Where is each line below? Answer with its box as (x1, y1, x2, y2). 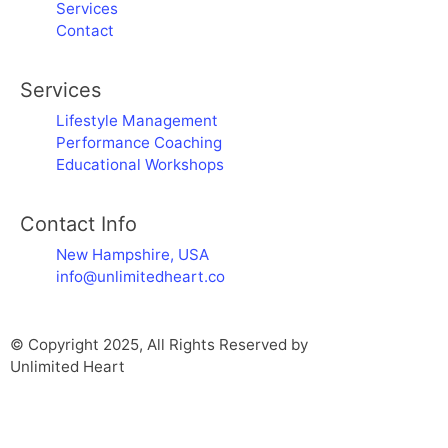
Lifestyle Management (56, 110, 218, 130)
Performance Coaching (56, 132, 222, 152)
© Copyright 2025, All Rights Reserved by (10, 334, 308, 354)
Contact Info (20, 211, 137, 236)
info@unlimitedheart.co (56, 266, 225, 286)
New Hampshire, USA (56, 244, 209, 264)
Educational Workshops (56, 154, 224, 174)
